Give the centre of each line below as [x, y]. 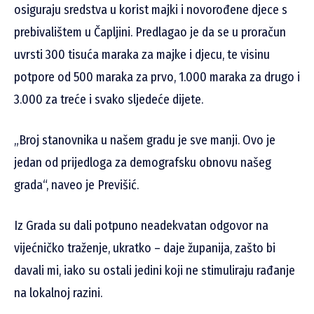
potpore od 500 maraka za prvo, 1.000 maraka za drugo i [157, 77]
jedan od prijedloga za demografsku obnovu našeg [143, 163]
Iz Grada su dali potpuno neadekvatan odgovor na [141, 226]
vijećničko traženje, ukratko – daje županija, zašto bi [145, 248]
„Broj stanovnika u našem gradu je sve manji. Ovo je [145, 141]
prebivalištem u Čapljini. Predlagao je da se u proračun [150, 33]
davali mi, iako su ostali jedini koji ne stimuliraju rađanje [155, 271]
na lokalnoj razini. [58, 293]
